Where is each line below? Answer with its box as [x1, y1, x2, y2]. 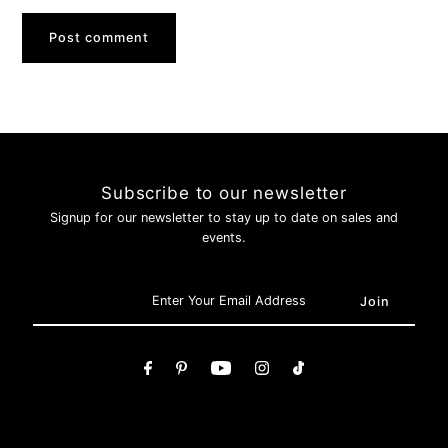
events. [201, 230, 246, 246]
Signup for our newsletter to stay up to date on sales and [49, 210, 398, 226]
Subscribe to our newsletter [101, 183, 347, 204]
